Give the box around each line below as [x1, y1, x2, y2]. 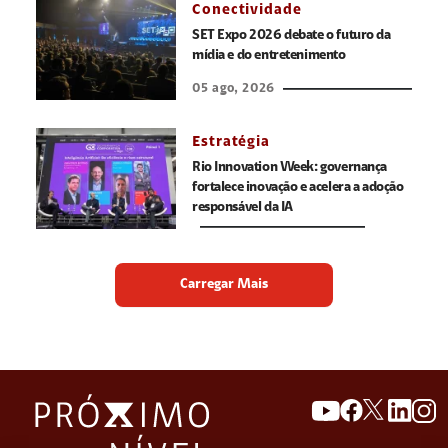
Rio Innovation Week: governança [192, 161, 387, 176]
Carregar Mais [180, 277, 268, 292]
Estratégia [192, 135, 270, 151]
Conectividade [192, 3, 302, 19]
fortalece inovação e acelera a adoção [192, 181, 404, 196]
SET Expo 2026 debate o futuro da [192, 29, 391, 44]
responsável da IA [192, 201, 293, 216]
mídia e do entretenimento [192, 49, 346, 64]
